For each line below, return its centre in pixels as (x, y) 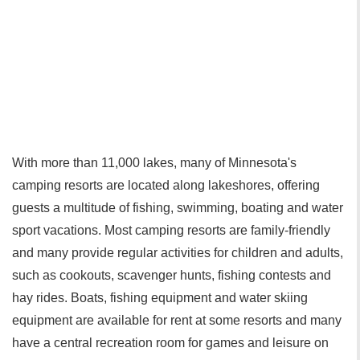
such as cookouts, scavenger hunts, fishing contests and (172, 275)
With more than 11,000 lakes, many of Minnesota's (154, 163)
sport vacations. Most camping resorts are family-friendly (171, 230)
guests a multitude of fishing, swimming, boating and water (178, 208)
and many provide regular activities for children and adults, (178, 253)
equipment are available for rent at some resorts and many (177, 320)
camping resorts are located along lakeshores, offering (166, 185)
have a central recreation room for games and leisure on (170, 343)
